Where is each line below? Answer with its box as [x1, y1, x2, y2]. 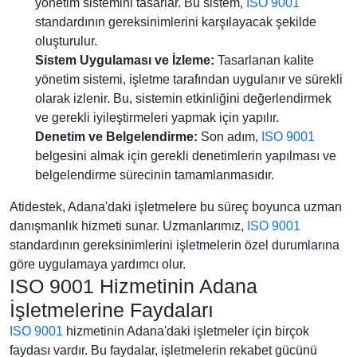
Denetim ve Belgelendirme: [35, 130, 198, 143]
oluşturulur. [35, 34, 97, 48]
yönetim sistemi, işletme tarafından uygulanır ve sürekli [35, 73, 343, 86]
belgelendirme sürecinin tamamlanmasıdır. [35, 168, 274, 182]
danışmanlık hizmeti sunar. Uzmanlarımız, [10, 219, 247, 233]
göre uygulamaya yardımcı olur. [10, 257, 186, 271]
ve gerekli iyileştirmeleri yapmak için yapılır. [35, 111, 279, 124]
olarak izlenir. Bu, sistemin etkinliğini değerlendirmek [35, 92, 331, 105]
